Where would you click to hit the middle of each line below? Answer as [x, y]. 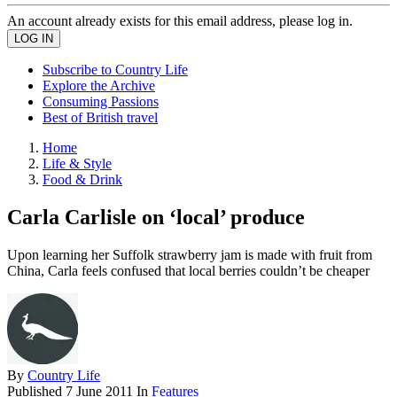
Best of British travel [100, 117]
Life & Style [77, 163]
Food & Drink [82, 179]
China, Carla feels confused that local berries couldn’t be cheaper [188, 270]
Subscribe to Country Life [115, 70]
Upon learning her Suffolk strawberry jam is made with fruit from [190, 254]
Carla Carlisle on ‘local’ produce [156, 217]
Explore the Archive [99, 86]
